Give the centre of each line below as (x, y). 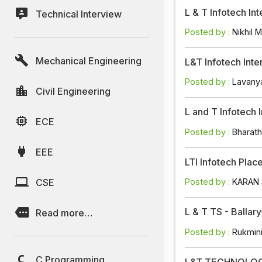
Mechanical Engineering (89, 61)
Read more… (64, 213)
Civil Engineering (73, 91)
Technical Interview (79, 14)
